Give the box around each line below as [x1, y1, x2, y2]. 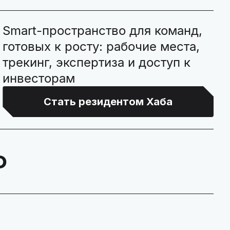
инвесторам [3, 71, 75, 86]
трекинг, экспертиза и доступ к [3, 55, 191, 70]
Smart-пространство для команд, [3, 23, 203, 38]
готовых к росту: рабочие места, [3, 39, 200, 54]
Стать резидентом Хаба [44, 95, 173, 108]
